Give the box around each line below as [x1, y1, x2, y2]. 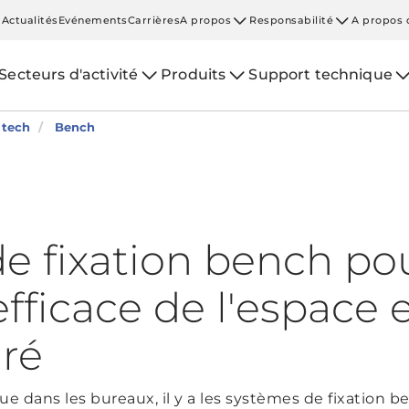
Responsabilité [249, 13, 334, 26]
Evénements [58, 13, 128, 26]
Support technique [248, 66, 393, 83]
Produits [161, 66, 226, 83]
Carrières [127, 13, 181, 26]
